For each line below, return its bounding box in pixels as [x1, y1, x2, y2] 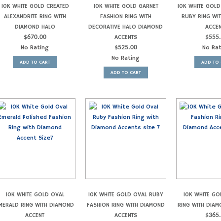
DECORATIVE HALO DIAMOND [88, 23, 163, 31]
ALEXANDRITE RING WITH [3, 12, 66, 20]
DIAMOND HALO [14, 23, 55, 31]
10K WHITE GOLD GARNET [93, 2, 158, 10]
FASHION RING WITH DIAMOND [86, 201, 165, 209]
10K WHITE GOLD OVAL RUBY [88, 190, 164, 198]
